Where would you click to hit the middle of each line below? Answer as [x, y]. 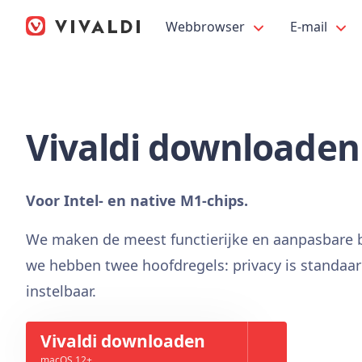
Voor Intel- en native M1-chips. [137, 200]
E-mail [310, 27]
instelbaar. [61, 291]
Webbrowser [207, 27]
